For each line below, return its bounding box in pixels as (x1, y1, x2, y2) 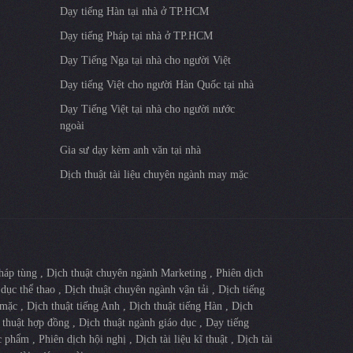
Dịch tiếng (218, 283, 265, 295)
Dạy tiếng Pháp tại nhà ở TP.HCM (60, 29, 213, 42)
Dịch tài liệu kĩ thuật (136, 333, 231, 345)
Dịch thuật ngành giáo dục (79, 316, 199, 329)
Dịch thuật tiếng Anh (27, 299, 123, 312)
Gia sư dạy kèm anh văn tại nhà (60, 143, 201, 156)
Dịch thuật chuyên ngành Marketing (46, 266, 210, 279)
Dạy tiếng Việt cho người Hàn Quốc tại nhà (60, 78, 254, 91)
